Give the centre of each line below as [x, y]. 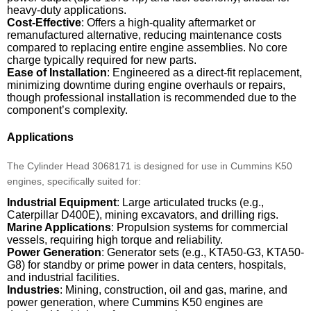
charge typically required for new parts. [102, 60]
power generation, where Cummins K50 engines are [135, 303]
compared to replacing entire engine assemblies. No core [147, 47]
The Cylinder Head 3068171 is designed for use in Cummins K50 [150, 166]
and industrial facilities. [63, 278]
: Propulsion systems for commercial [200, 228]
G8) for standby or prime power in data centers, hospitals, [146, 265]
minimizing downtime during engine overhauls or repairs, [146, 85]
